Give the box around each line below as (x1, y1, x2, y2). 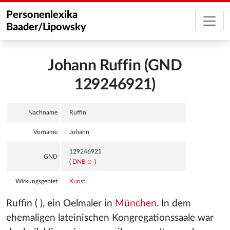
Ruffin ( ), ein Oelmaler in (6, 199, 115, 208)
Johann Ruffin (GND (48, 58, 182, 73)
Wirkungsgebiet (15, 178, 57, 184)
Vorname (33, 129, 57, 135)
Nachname (28, 109, 57, 116)
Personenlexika (6, 10, 78, 20)
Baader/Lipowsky (6, 22, 86, 32)
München (115, 199, 157, 208)
